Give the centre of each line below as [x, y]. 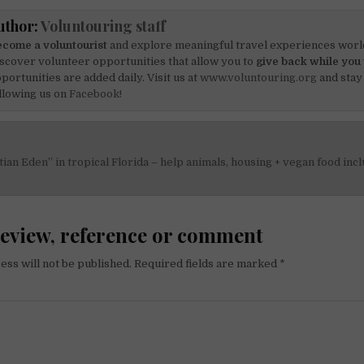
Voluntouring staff [104, 26]
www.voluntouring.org [259, 77]
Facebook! [96, 93]
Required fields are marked [207, 264]
